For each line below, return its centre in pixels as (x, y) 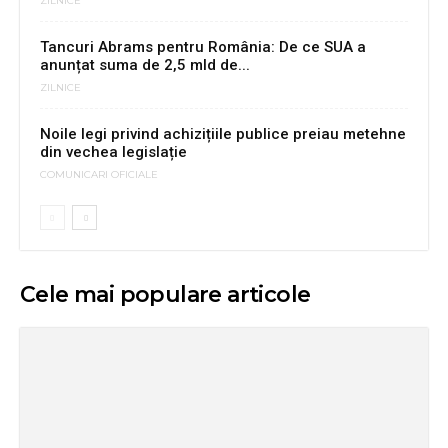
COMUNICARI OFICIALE (99, 175)
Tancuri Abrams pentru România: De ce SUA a (203, 47)
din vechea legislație (113, 152)
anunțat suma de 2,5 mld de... (145, 65)
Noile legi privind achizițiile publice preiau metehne (223, 134)
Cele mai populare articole (165, 295)
